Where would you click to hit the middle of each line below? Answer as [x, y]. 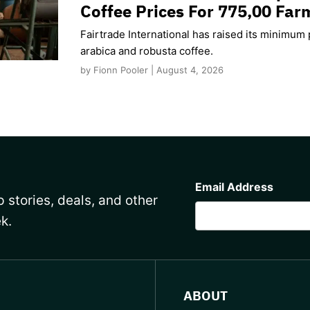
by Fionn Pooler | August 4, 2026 [152, 70]
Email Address [235, 186]
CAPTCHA [222, 173]
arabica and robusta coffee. [147, 51]
